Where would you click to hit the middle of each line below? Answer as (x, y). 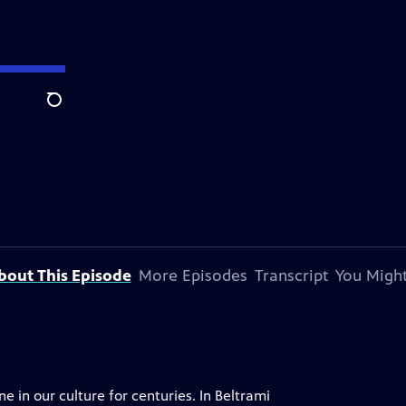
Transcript (291, 275)
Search (68, 110)
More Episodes (193, 275)
